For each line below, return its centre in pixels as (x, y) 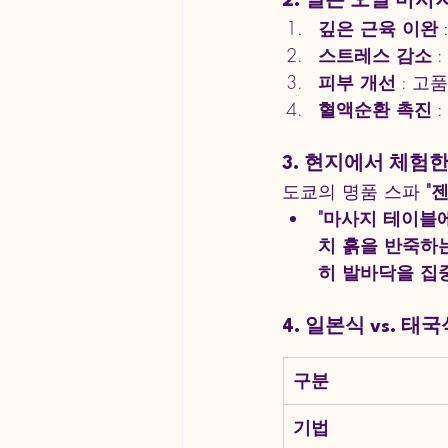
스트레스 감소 (375, 55)
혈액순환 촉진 (375, 109)
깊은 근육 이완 (378, 28)
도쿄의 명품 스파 (354, 191)
